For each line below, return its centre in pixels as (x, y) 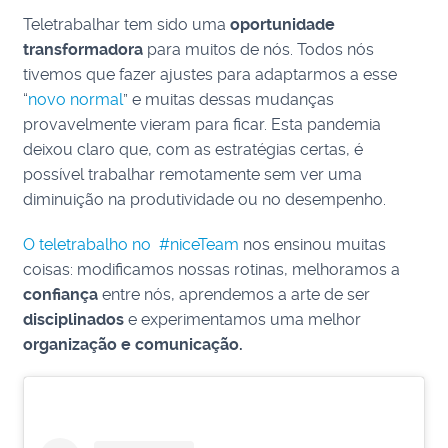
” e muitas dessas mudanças (229, 99)
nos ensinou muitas (315, 244)
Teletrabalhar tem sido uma (127, 24)
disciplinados (74, 319)
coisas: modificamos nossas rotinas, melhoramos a (212, 269)
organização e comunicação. (133, 344)
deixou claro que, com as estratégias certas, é (193, 149)
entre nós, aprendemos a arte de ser (236, 294)
